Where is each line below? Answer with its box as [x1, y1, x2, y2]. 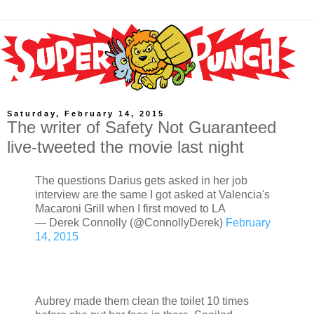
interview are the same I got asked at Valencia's [35, 189, 270, 201]
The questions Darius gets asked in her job [35, 175, 247, 187]
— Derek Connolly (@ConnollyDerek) [35, 217, 226, 229]
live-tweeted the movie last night [7, 137, 244, 157]
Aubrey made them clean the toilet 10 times [35, 294, 249, 307]
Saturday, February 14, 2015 [7, 109, 165, 118]
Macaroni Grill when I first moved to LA [35, 203, 226, 215]
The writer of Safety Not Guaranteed [7, 118, 276, 137]
